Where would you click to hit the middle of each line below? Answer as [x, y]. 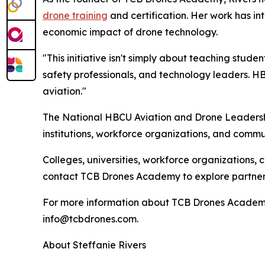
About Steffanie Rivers [94, 245]
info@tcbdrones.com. [91, 219]
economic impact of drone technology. [130, 32]
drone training [75, 16]
